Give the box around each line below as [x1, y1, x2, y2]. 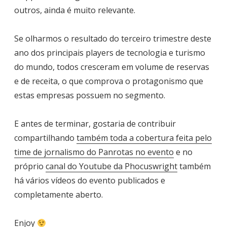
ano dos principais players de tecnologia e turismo [14, 47, 205, 59]
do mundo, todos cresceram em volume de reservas [14, 61, 209, 73]
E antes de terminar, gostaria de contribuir [14, 118, 176, 130]
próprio [14, 161, 46, 172]
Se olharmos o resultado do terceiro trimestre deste [14, 33, 211, 45]
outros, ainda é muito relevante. [14, 5, 135, 16]
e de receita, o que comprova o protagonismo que [14, 75, 203, 87]
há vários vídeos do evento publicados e [14, 175, 165, 186]
